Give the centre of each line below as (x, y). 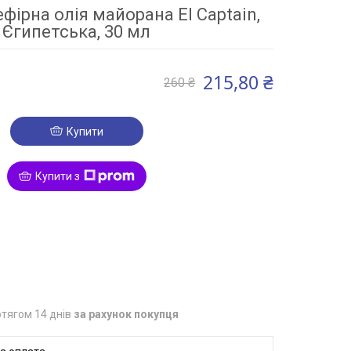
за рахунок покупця (127, 314)
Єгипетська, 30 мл (77, 31)
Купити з (57, 176)
